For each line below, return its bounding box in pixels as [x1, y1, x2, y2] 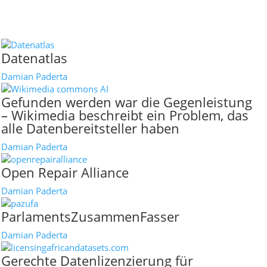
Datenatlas [1, 49, 67, 67]
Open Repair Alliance [1, 163, 129, 181]
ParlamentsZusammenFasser [1, 207, 179, 225]
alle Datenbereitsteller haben [1, 119, 179, 137]
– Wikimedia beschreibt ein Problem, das [1, 106, 249, 124]
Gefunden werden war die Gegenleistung [1, 93, 252, 111]
